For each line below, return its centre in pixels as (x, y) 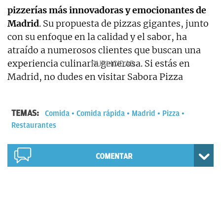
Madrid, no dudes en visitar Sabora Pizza (95, 76)
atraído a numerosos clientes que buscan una (104, 50)
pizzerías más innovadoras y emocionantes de (107, 10)
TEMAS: (26, 113)
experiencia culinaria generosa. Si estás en (99, 63)
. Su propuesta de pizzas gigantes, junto (124, 23)
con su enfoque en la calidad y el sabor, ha (97, 37)
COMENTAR (114, 156)
